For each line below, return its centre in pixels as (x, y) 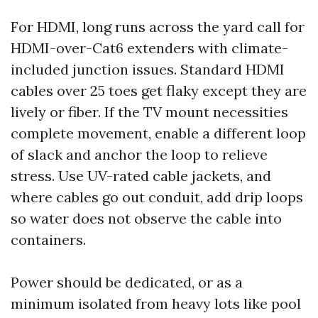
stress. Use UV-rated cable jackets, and (141, 176)
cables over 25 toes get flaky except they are (159, 91)
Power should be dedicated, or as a (127, 282)
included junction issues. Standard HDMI (148, 69)
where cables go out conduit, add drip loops (157, 197)
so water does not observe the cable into (146, 218)
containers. (48, 240)
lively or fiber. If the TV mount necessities (149, 112)
